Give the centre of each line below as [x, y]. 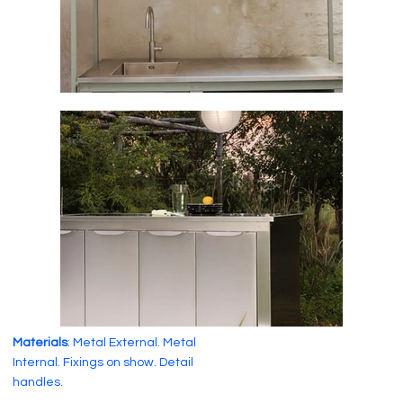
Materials [40, 342]
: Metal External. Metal [132, 342]
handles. [38, 382]
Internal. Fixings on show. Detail [103, 362]
